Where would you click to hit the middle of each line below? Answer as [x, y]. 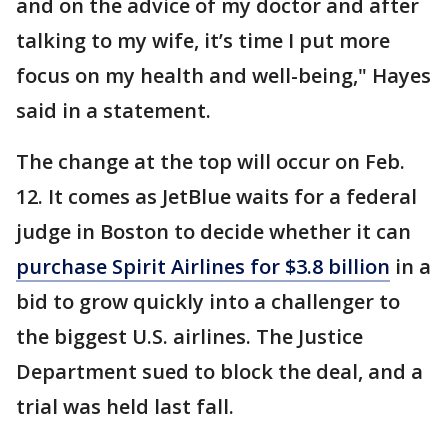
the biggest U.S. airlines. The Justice [189, 336]
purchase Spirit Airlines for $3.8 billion [203, 266]
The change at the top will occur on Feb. [210, 161]
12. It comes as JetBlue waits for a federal [216, 196]
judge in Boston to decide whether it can [213, 231]
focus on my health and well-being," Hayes [223, 75]
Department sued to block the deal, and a [219, 371]
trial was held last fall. [125, 406]
